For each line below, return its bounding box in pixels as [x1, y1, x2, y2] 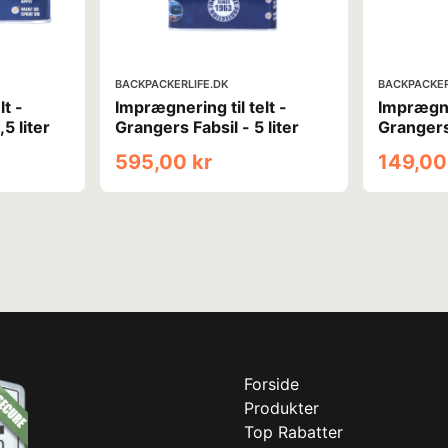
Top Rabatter [244, 421, 343, 442]
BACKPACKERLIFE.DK [114, 76, 228, 91]
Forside [244, 373, 299, 394]
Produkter [244, 397, 319, 418]
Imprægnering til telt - [114, 96, 287, 117]
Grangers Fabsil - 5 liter [114, 116, 299, 137]
